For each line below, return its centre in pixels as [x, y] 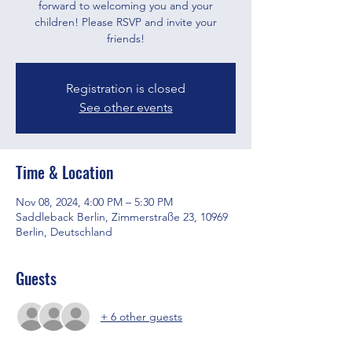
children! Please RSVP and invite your [126, 22]
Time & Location [64, 172]
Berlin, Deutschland [64, 232]
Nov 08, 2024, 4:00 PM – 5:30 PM [94, 202]
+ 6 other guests [141, 316]
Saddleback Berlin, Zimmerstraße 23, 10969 [122, 217]
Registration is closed [126, 88]
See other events [126, 107]
